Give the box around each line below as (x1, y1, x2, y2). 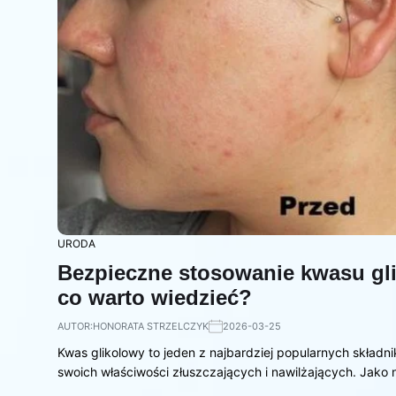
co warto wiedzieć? (57, 285, 252, 309)
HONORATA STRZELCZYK (93, 319, 209, 332)
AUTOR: (57, 319, 93, 332)
